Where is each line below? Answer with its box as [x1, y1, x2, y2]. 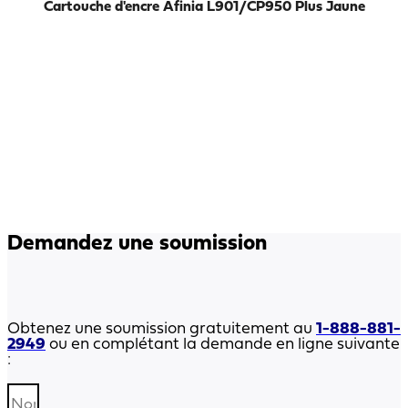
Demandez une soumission [7, 233, 267, 256]
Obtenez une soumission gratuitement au [7, 321, 316, 337]
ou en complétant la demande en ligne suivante [46, 336, 400, 352]
